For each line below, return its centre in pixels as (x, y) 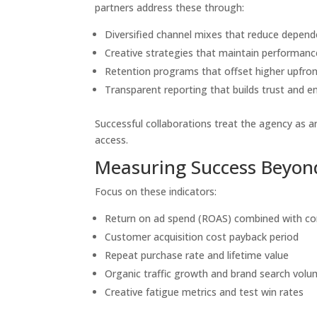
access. (112, 140)
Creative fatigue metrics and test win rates (204, 292)
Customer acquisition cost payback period (202, 237)
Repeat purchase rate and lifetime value (197, 255)
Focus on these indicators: (156, 191)
